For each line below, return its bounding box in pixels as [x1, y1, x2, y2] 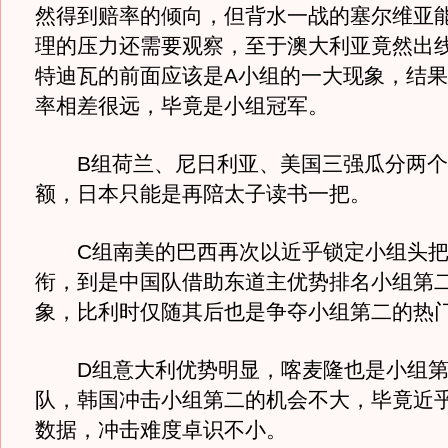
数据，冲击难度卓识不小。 [34, 418, 287, 442]
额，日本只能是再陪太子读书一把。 [34, 182, 371, 206]
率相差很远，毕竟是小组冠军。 [34, 94, 329, 118]
